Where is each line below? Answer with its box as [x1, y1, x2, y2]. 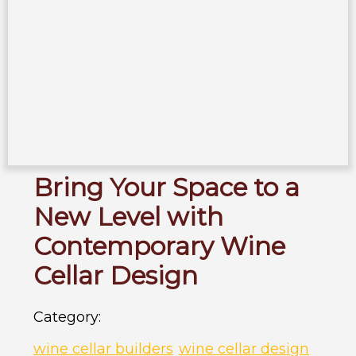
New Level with [33, 201, 223, 232]
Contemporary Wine [33, 230, 285, 261]
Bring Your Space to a [33, 172, 300, 203]
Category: [33, 308, 101, 325]
